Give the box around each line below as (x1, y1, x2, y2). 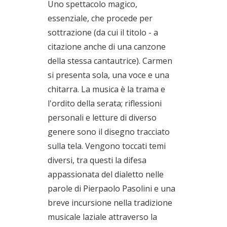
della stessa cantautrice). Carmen (48, 55, 172, 66)
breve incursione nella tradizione (48, 197, 172, 208)
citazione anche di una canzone (48, 41, 166, 52)
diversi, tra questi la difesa (48, 155, 146, 166)
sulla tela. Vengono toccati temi (48, 140, 166, 152)
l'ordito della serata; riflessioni (48, 98, 162, 109)
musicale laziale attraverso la (48, 211, 157, 222)
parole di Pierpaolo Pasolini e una (48, 183, 175, 194)
